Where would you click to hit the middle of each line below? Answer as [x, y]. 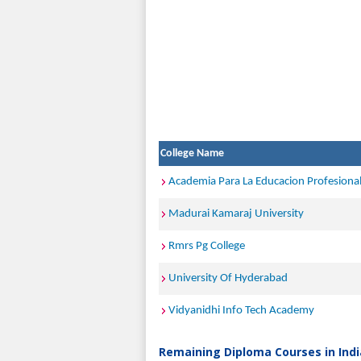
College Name [192, 154]
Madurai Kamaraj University [236, 214]
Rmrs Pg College [207, 246]
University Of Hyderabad [228, 278]
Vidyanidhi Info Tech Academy [241, 311]
